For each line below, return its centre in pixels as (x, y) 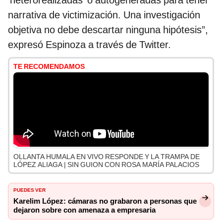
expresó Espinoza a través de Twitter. (89, 45)
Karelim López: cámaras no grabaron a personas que (105, 201)
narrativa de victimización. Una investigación (104, 15)
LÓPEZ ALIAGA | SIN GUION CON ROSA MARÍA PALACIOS (106, 165)
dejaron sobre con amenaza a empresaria (84, 210)
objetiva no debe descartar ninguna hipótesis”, (108, 30)
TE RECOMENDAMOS (49, 67)
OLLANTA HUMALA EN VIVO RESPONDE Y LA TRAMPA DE (107, 157)
